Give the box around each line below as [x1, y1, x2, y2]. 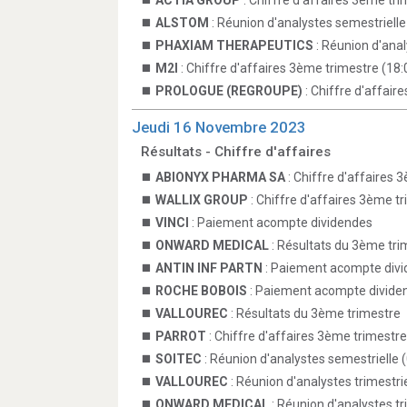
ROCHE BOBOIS [155, 283, 247, 298]
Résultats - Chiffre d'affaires [141, 144, 331, 160]
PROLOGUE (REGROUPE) [155, 84, 303, 98]
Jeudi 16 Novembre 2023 [132, 118, 306, 136]
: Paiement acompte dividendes [189, 215, 372, 230]
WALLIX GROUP [155, 193, 248, 207]
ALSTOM [155, 15, 209, 30]
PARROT [155, 329, 206, 343]
